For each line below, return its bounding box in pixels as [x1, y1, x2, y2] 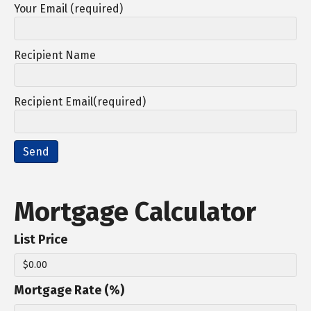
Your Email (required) [14, 2, 123, 16]
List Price [14, 232, 67, 248]
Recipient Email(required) [14, 95, 146, 109]
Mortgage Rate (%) [14, 283, 124, 299]
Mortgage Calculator [14, 196, 256, 228]
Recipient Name [14, 49, 96, 62]
